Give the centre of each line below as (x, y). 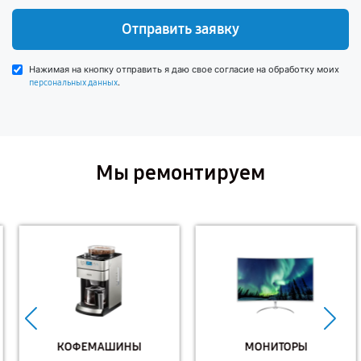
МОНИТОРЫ (269, 346)
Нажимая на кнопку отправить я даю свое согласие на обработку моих (184, 69)
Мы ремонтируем (180, 173)
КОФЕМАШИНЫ (92, 346)
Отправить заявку (180, 29)
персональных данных (73, 83)
